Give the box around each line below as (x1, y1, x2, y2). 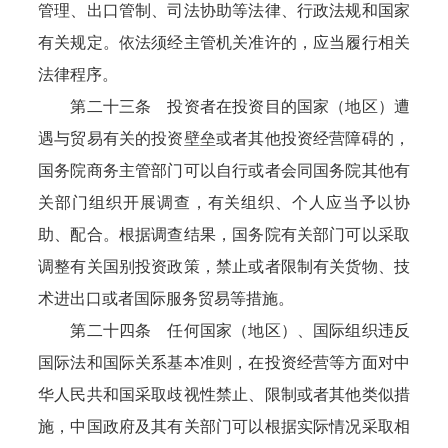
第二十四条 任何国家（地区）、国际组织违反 (38, 322, 410, 339)
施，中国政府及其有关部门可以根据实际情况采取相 (38, 418, 410, 435)
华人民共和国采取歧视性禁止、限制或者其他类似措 (38, 386, 410, 403)
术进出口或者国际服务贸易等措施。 (38, 290, 295, 307)
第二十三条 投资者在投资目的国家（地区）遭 (38, 98, 410, 115)
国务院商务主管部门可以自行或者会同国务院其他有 (38, 162, 410, 179)
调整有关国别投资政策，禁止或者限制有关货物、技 (38, 258, 410, 275)
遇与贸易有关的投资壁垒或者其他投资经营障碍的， (38, 130, 410, 147)
